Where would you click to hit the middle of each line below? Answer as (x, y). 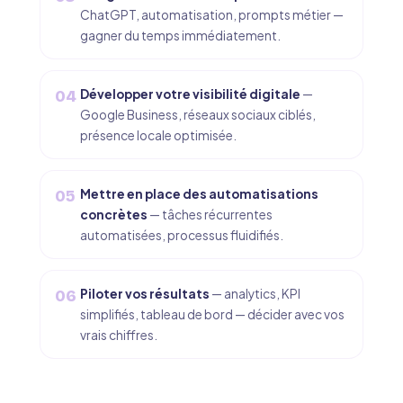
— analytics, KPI (255, 294)
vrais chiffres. (119, 335)
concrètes (114, 215)
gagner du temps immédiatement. (180, 36)
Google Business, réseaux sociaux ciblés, (198, 115)
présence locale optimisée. (158, 135)
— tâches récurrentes (210, 215)
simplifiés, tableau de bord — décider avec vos (212, 314)
